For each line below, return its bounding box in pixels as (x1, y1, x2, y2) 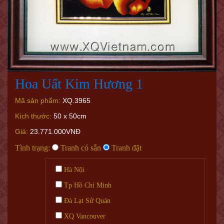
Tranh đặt (109, 143, 141, 152)
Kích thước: (15, 112, 51, 120)
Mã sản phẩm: (15, 96, 60, 105)
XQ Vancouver (62, 212, 105, 220)
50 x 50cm (51, 112, 86, 120)
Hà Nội (62, 166, 84, 174)
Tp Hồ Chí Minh (62, 181, 111, 189)
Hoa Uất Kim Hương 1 (15, 76, 143, 92)
